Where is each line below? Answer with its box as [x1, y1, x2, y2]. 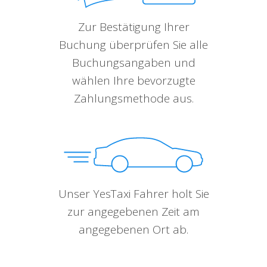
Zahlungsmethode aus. [73, 91, 194, 106]
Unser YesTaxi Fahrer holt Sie [58, 186, 209, 201]
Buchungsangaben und [72, 55, 195, 70]
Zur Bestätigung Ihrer [77, 19, 190, 35]
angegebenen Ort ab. [79, 222, 188, 237]
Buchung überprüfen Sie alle [59, 37, 208, 52]
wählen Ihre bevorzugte [72, 73, 195, 88]
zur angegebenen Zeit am [67, 204, 200, 219]
